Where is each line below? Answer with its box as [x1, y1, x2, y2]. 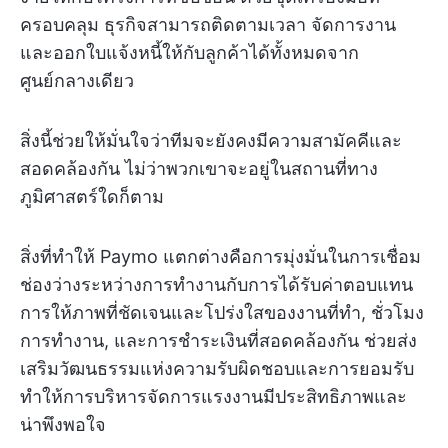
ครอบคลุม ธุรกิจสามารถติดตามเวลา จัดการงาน [20, 13, 396, 35]
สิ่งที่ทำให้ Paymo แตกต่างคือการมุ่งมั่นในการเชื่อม [20, 245, 421, 267]
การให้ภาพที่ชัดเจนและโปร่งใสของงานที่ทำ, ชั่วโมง [20, 301, 424, 323]
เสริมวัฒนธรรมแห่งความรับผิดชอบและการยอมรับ [20, 357, 414, 379]
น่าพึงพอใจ [20, 413, 106, 435]
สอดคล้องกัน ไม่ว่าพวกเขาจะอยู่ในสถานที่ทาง [20, 157, 378, 179]
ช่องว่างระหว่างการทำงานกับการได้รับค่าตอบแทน [20, 273, 413, 295]
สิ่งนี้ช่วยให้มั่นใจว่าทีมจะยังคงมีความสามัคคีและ [20, 129, 402, 151]
